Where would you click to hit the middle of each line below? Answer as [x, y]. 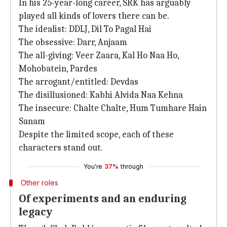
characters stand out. [61, 148]
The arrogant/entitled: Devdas [79, 82]
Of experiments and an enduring [103, 199]
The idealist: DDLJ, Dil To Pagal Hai [85, 29]
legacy [35, 212]
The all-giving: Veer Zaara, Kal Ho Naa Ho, [99, 55]
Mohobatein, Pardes [58, 69]
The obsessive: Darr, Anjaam [73, 42]
